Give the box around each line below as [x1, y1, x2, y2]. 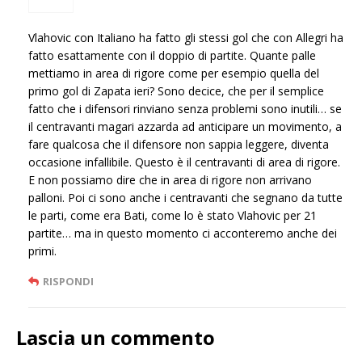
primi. [28, 243, 57, 259]
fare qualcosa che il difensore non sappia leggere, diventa [28, 137, 329, 153]
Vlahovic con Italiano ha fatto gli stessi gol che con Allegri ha [28, 30, 343, 46]
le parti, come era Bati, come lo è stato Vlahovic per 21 [28, 208, 317, 224]
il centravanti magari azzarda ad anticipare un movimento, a [28, 119, 342, 135]
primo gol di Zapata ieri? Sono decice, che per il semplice [28, 83, 324, 99]
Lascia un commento [16, 324, 215, 351]
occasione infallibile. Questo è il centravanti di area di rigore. [28, 154, 340, 170]
